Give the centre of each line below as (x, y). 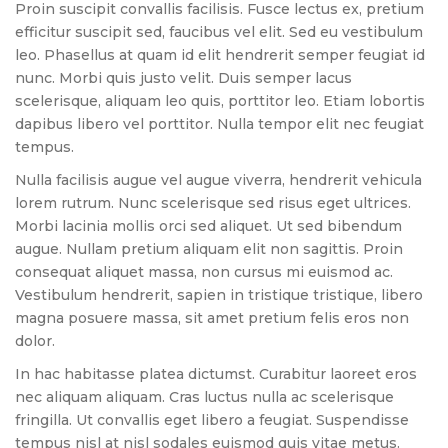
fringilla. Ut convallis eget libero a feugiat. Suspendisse (212, 419)
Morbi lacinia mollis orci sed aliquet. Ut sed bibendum (208, 225)
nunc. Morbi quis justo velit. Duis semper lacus (183, 77)
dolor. (35, 340)
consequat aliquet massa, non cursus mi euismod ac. (204, 271)
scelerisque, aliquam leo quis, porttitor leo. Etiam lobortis (220, 100)
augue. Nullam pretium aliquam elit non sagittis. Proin (209, 248)
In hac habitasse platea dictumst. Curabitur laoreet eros (216, 373)
